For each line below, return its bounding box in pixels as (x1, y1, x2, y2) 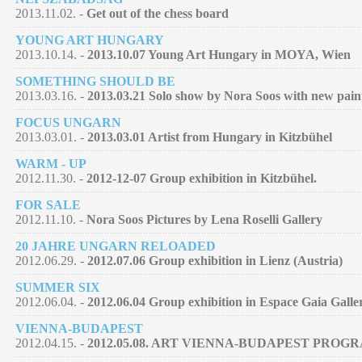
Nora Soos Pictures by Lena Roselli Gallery (86, 212, 322, 226)
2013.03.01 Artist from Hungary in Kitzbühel (87, 129, 332, 144)
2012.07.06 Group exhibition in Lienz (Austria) (87, 253, 343, 267)
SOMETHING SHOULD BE (15, 74, 175, 88)
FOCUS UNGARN (15, 115, 121, 129)
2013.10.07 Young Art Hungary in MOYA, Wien (87, 47, 351, 61)
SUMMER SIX (15, 280, 100, 294)
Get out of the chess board (86, 6, 229, 20)
